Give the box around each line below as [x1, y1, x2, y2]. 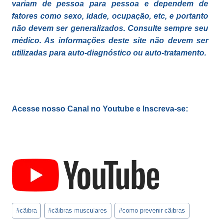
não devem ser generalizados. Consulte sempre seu [12, 24, 208, 33]
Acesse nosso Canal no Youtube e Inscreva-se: [12, 105, 188, 113]
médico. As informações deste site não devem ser [12, 36, 208, 45]
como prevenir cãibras [122, 206, 186, 214]
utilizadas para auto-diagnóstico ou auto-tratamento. [12, 49, 206, 57]
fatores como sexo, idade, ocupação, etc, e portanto [12, 12, 208, 21]
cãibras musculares [52, 206, 108, 214]
